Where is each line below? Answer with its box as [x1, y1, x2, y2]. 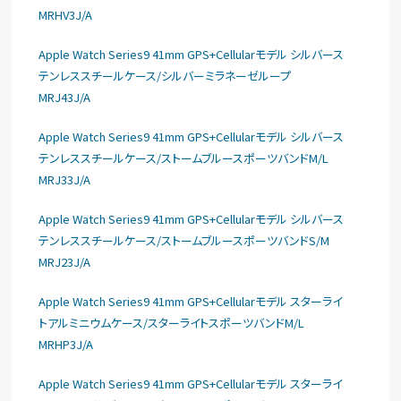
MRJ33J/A [38, 171, 91, 188]
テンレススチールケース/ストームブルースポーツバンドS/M [38, 232, 330, 249]
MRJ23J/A [38, 253, 91, 270]
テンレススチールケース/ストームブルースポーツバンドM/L [38, 149, 329, 166]
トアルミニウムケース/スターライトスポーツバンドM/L [38, 314, 305, 331]
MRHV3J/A [38, 6, 93, 23]
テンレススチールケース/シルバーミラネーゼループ [38, 67, 292, 84]
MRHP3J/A [38, 336, 94, 353]
